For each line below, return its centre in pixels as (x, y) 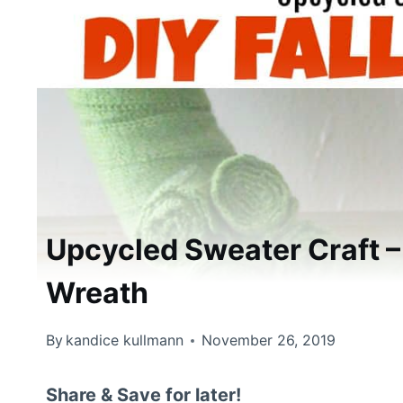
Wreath (97, 293)
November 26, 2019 (269, 340)
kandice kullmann (125, 340)
